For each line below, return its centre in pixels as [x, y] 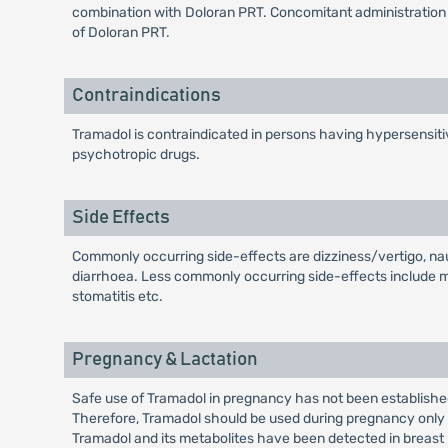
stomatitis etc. [117, 297]
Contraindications [146, 96]
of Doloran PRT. [120, 33]
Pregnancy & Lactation [164, 360]
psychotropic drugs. [135, 155]
